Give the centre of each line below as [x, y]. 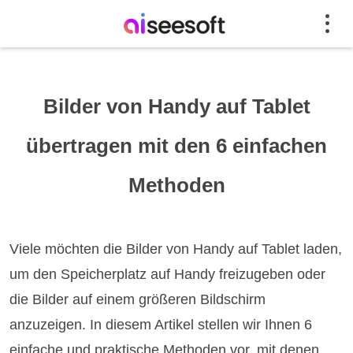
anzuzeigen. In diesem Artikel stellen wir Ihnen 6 [161, 325]
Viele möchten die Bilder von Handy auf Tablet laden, [176, 249]
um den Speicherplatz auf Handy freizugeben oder [168, 274]
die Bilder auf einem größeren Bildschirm [138, 299]
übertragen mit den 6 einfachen [176, 146]
